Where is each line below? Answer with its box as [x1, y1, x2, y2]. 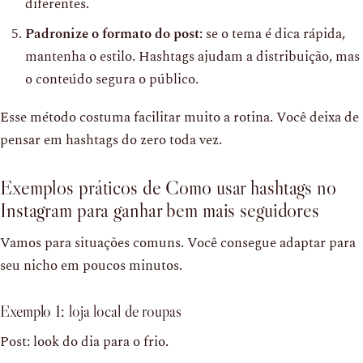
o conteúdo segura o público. [25, 68, 199, 90]
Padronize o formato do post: [25, 23, 203, 45]
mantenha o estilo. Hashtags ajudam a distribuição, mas [25, 45, 360, 67]
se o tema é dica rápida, [203, 23, 345, 45]
